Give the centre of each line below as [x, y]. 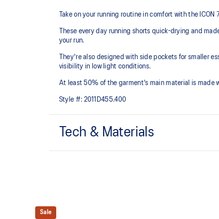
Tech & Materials [107, 133]
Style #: [71, 100]
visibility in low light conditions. [105, 67]
